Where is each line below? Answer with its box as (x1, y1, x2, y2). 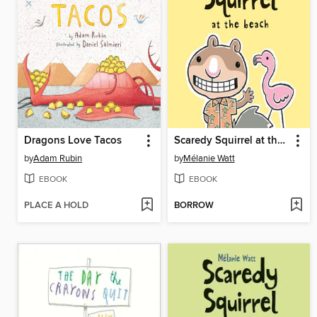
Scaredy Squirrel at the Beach (277, 134, 285, 148)
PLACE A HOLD (24, 200, 88, 212)
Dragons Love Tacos (24, 134, 122, 148)
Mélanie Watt (183, 153, 235, 165)
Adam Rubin (33, 153, 82, 165)
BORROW (173, 200, 214, 212)
